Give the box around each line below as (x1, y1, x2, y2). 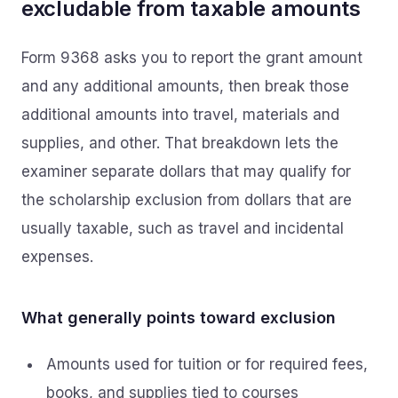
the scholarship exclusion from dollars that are (21, 191, 352, 209)
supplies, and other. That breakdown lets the (21, 134, 338, 152)
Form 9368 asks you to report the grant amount (21, 49, 362, 67)
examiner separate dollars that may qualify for (21, 163, 351, 180)
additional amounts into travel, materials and (21, 106, 339, 123)
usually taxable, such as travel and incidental (21, 219, 344, 237)
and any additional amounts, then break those (21, 77, 349, 95)
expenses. (21, 248, 93, 266)
